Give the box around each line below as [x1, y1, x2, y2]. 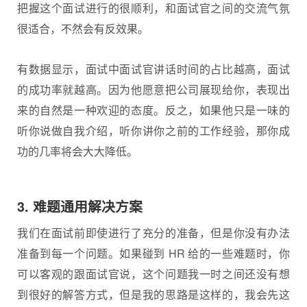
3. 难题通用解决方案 [17, 196, 143, 216]
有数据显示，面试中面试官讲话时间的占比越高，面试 [17, 60, 290, 77]
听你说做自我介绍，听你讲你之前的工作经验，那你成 [17, 122, 290, 138]
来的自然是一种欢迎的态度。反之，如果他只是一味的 [17, 101, 290, 118]
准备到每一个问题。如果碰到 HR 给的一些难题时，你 [17, 245, 290, 261]
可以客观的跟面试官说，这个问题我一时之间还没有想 [17, 265, 290, 282]
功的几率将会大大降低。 [17, 143, 138, 159]
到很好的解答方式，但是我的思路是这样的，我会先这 [17, 286, 290, 302]
